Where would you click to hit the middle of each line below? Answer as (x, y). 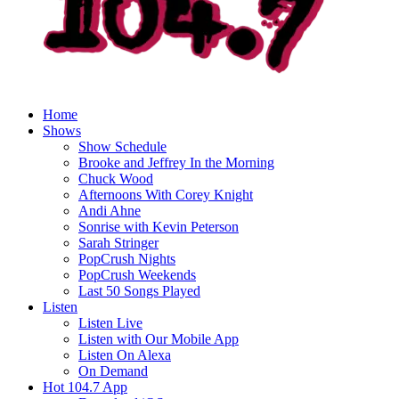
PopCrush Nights (127, 259)
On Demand (113, 371)
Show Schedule (122, 147)
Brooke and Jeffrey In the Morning (176, 163)
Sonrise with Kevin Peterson (159, 227)
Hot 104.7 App (85, 387)
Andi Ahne (110, 211)
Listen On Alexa (125, 355)
